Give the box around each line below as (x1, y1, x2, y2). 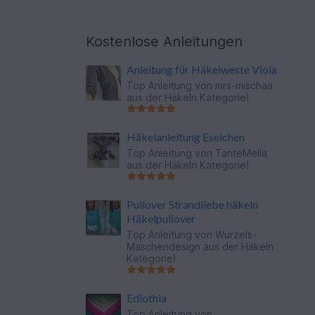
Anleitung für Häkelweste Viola (127, 63, 278, 76)
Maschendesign (127, 240, 201, 252)
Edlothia (127, 291, 167, 304)
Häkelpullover (127, 212, 196, 225)
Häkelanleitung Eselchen (127, 130, 245, 143)
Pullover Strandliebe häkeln (127, 198, 259, 211)
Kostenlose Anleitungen (86, 33, 243, 50)
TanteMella (215, 147, 268, 159)
